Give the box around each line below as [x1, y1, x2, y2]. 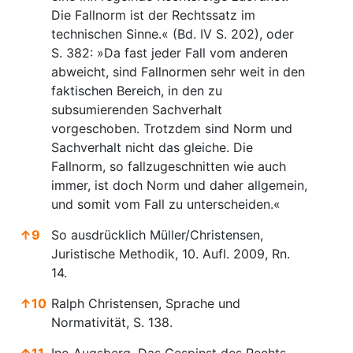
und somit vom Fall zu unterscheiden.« [51, 195, 281, 212]
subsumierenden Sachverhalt [51, 101, 222, 117]
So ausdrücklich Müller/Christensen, [51, 226, 263, 243]
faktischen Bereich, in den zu [51, 82, 222, 98]
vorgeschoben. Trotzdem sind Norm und [51, 120, 292, 136]
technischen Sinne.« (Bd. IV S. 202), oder [51, 25, 294, 42]
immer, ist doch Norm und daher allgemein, [51, 176, 307, 193]
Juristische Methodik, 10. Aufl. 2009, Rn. [51, 245, 290, 262]
